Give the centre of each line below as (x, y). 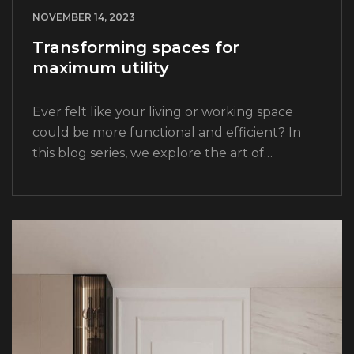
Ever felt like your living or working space (163, 112)
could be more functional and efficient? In (167, 133)
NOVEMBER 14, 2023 (84, 17)
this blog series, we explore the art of (148, 153)
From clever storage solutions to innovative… (173, 194)
